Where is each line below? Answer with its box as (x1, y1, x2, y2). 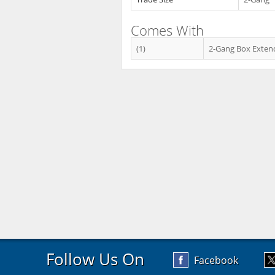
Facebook (194, 254, 238, 267)
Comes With (131, 21, 204, 39)
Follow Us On (46, 248, 144, 270)
